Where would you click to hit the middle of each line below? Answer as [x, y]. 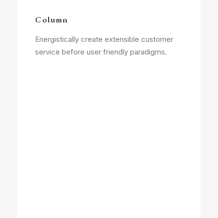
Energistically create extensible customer [104, 39]
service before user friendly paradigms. [101, 52]
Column [52, 19]
